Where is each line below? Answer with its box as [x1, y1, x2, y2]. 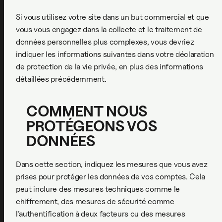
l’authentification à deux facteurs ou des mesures [16, 209, 185, 219]
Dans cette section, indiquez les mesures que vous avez [16, 160, 208, 169]
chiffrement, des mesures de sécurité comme [16, 197, 174, 206]
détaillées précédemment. [16, 74, 107, 84]
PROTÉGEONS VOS [26, 117, 157, 135]
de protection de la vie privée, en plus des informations [16, 61, 204, 71]
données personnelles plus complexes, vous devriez [16, 37, 194, 47]
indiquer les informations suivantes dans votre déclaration [16, 49, 214, 59]
